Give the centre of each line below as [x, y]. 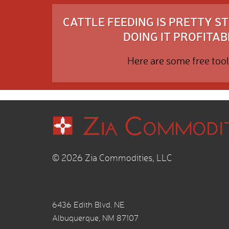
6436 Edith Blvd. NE [88, 205]
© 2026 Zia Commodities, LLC [112, 158]
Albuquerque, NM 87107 [95, 218]
